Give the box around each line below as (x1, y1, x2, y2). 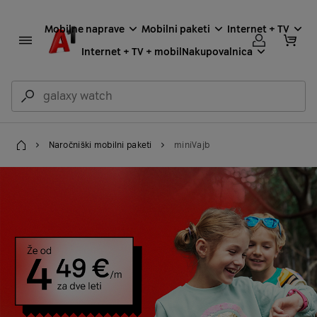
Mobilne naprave (45, 23, 125, 36)
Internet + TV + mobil (81, 45, 182, 59)
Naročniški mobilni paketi (48, 139, 152, 150)
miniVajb (173, 139, 210, 150)
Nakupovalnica (182, 45, 253, 59)
